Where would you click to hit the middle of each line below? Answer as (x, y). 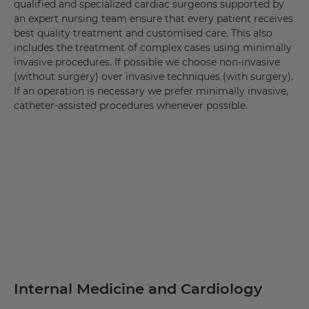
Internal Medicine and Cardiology (138, 289)
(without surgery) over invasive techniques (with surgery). (153, 77)
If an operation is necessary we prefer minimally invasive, (151, 91)
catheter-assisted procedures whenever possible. (131, 106)
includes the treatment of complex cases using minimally (153, 48)
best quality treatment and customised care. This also (143, 33)
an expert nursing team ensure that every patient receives (153, 19)
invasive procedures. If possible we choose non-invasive (147, 62)
